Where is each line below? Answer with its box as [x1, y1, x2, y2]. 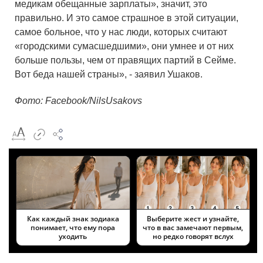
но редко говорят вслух [152, 231, 234, 241]
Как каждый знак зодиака [26, 213, 119, 224]
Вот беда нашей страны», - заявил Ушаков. [15, 69, 203, 80]
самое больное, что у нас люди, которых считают [15, 27, 227, 38]
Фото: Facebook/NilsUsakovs [15, 96, 142, 106]
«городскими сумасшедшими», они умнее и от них [15, 41, 234, 52]
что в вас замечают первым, [143, 222, 244, 232]
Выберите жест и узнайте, [147, 213, 240, 224]
